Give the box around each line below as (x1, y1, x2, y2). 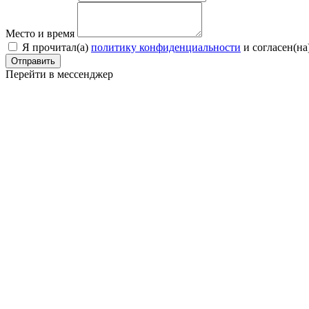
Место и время (6, 28, 74, 40)
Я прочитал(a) (22, 41, 91, 54)
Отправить (11, 56, 55, 67)
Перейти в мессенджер (6, 68, 113, 81)
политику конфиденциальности (91, 41, 241, 54)
